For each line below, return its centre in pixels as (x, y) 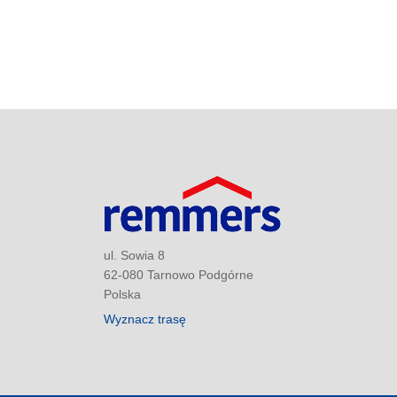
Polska (122, 294)
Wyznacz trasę (145, 319)
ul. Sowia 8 (134, 255)
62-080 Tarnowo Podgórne (179, 274)
